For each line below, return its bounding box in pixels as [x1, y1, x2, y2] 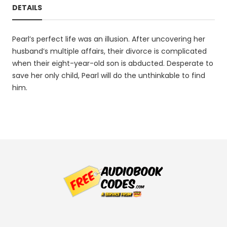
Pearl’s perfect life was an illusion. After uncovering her [12, 34, 205, 44]
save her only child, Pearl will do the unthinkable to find [12, 70, 205, 81]
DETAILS [12, 3, 42, 13]
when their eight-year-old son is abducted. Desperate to [12, 58, 213, 68]
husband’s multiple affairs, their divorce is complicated [12, 46, 207, 56]
